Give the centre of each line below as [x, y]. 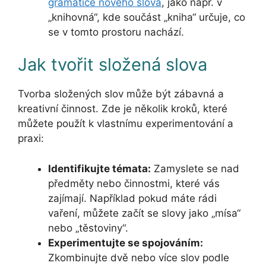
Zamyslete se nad [195, 168]
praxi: [31, 139]
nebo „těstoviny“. [88, 228]
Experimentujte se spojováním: [126, 243]
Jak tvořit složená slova [113, 65]
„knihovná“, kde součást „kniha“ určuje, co [147, 17]
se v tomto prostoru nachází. [116, 32]
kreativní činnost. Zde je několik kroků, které [123, 109]
